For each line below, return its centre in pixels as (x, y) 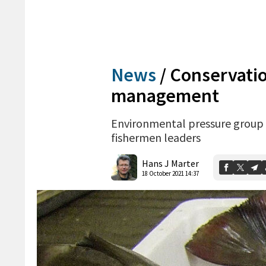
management (165, 95)
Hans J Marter (170, 163)
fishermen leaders (156, 137)
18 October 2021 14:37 (170, 173)
